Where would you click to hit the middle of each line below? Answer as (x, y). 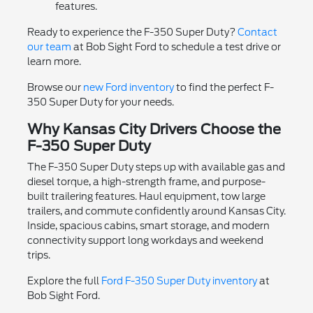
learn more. (54, 61)
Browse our (55, 87)
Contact (257, 32)
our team (49, 46)
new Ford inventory (128, 87)
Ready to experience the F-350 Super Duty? (132, 32)
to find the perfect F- (224, 87)
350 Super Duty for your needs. (100, 102)
